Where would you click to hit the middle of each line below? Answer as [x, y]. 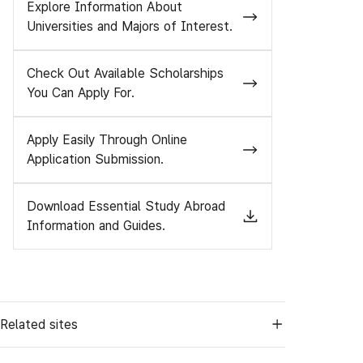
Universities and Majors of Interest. [130, 26]
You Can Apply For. [81, 92]
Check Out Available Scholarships [125, 73]
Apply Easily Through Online [107, 139]
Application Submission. [95, 159]
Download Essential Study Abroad [126, 206]
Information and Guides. [96, 225]
